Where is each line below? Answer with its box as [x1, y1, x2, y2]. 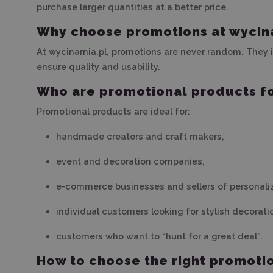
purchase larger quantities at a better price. [37, 2, 229, 13]
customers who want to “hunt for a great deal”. [56, 231, 263, 242]
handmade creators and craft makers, [56, 131, 224, 142]
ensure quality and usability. [37, 62, 160, 73]
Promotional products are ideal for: [37, 106, 190, 117]
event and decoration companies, [56, 156, 205, 167]
